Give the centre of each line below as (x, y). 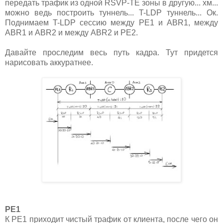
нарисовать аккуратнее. (49, 63)
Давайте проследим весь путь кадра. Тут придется (111, 53)
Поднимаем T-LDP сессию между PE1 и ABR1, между (111, 23)
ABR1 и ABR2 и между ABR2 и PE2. (71, 33)
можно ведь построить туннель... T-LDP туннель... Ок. (111, 13)
